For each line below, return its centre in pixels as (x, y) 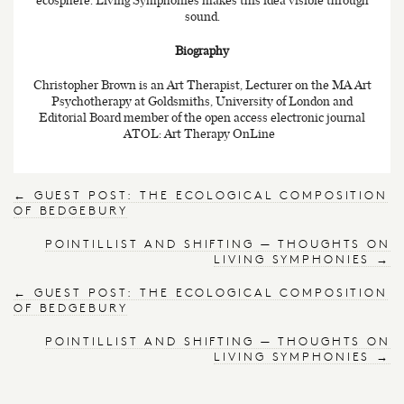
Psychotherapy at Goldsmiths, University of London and (202, 101)
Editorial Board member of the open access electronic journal (202, 117)
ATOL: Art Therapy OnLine (201, 133)
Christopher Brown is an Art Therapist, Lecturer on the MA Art (202, 84)
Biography (202, 50)
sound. (202, 16)
